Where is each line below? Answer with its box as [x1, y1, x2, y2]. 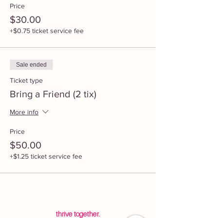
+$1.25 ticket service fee [10, 152, 82, 160]
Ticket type [10, 76, 43, 84]
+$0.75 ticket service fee [10, 27, 84, 35]
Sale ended [16, 61, 47, 68]
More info [10, 108, 38, 116]
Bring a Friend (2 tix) [10, 89, 96, 99]
